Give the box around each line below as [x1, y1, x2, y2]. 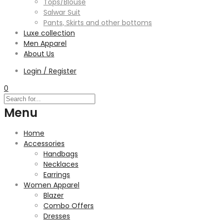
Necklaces [43, 159, 78, 169]
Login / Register [24, 66, 76, 76]
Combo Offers [43, 201, 94, 211]
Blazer [43, 190, 64, 200]
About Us [24, 49, 54, 59]
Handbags [43, 149, 78, 159]
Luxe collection [24, 28, 75, 38]
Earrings [43, 170, 70, 180]
